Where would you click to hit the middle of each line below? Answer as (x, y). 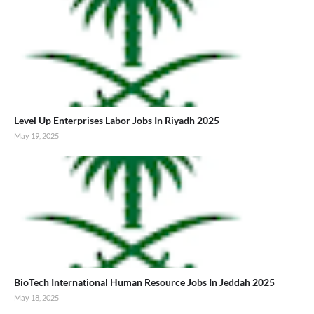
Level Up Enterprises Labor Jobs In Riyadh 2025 (117, 120)
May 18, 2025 (36, 297)
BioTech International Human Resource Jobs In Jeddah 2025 (144, 282)
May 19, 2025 (36, 135)
